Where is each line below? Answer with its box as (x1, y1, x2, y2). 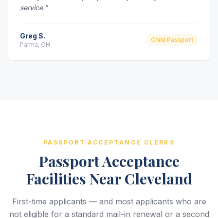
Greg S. (20, 32, 45, 40)
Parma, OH (20, 41, 50, 48)
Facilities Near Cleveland (26, 169, 192, 188)
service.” (20, 3, 47, 12)
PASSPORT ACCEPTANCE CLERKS (43, 139, 175, 146)
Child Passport (151, 36, 193, 43)
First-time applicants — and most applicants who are (12, 197, 206, 206)
